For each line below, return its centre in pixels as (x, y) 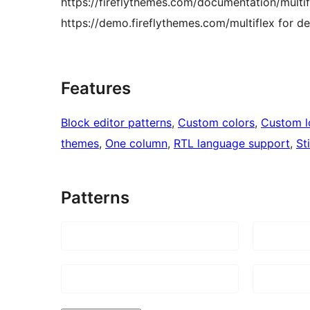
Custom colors (216, 122)
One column (136, 143)
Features (96, 88)
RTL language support (232, 143)
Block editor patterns (116, 122)
